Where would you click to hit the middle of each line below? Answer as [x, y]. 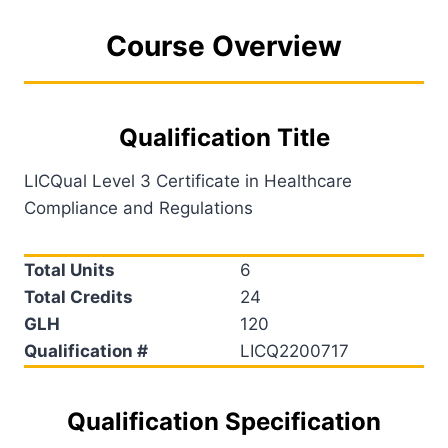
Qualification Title [224, 137]
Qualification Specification [224, 421]
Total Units [69, 269]
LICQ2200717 [294, 350]
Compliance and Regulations [138, 207]
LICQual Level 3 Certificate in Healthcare [188, 180]
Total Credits [78, 296]
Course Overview [224, 45]
